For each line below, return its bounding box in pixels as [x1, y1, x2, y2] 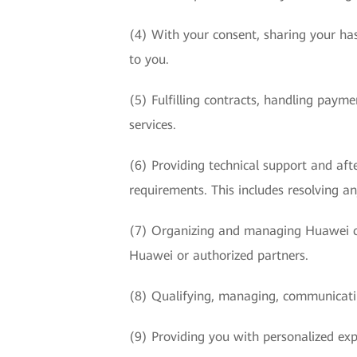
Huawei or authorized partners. [129, 248, 308, 263]
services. [129, 117, 176, 132]
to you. [129, 52, 169, 67]
